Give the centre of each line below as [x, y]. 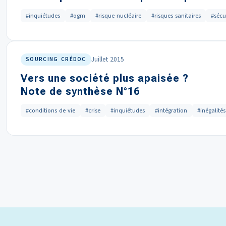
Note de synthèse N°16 [80, 91]
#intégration [171, 110]
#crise [93, 110]
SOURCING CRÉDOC [56, 59]
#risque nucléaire [118, 16]
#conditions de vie [50, 110]
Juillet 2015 [107, 59]
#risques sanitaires [176, 16]
